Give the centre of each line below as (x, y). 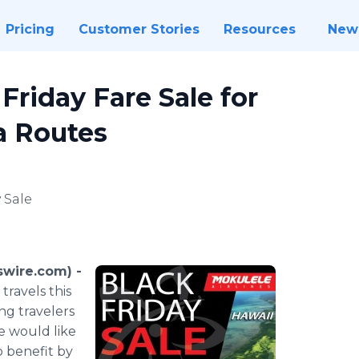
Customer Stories (139, 29)
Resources (259, 29)
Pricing (30, 29)
